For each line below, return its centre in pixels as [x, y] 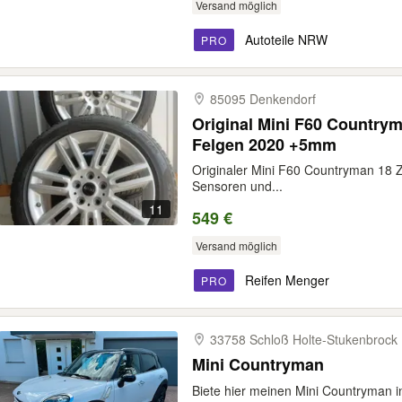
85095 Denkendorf [263, 99]
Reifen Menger [287, 280]
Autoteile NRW [286, 39]
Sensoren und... [237, 186]
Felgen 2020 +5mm [264, 144]
